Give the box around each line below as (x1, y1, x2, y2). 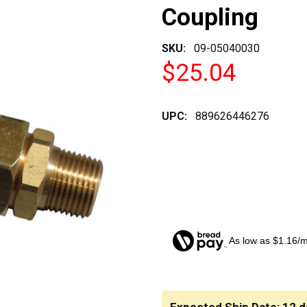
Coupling (162, 3, 258, 32)
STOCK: (162, 292, 201, 306)
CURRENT (162, 275, 212, 289)
